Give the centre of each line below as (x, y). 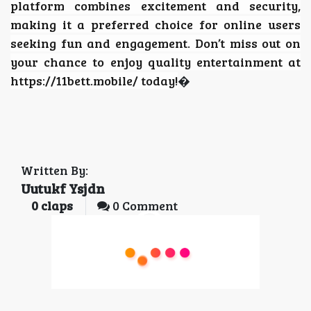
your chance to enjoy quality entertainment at (155, 61)
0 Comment (144, 205)
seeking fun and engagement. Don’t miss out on (155, 43)
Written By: (54, 170)
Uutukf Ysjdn (63, 188)
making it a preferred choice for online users (155, 24)
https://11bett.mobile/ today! (94, 80)
